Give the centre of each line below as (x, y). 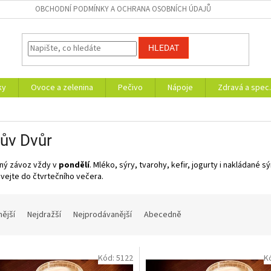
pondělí (74, 165)
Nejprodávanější (103, 214)
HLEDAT (164, 48)
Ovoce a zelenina (62, 88)
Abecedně (163, 214)
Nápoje (180, 88)
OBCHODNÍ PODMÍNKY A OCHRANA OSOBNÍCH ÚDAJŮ (123, 9)
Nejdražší (44, 214)
